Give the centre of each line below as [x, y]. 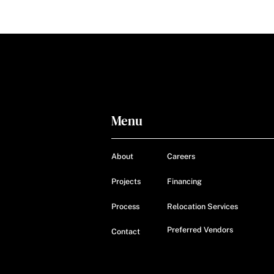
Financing [184, 181]
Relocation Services [202, 206]
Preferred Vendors [200, 229]
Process [125, 206]
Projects [126, 181]
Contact [125, 231]
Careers [181, 156]
